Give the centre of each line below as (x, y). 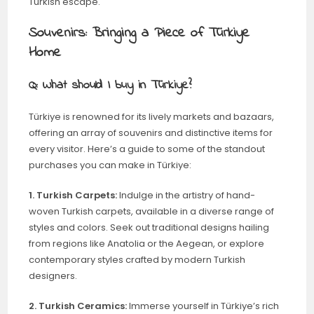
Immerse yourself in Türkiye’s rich (203, 306)
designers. (53, 275)
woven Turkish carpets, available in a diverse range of (152, 211)
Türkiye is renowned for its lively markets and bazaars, (152, 116)
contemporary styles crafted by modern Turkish (137, 259)
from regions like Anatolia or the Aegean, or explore (147, 243)
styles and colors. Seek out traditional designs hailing (149, 227)
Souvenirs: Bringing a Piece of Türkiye (139, 33)
